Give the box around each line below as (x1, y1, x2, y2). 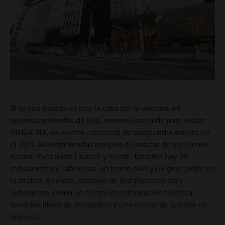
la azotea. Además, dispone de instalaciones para (10, 175, 182, 186)
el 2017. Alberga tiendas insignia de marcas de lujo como (10, 139, 207, 150)
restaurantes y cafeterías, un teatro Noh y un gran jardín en (10, 163, 215, 174)
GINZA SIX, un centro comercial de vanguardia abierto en (10, 127, 210, 138)
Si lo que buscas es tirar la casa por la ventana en (10, 103, 181, 114)
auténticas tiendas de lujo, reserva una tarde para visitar (10, 115, 204, 126)
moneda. (10, 211, 41, 222)
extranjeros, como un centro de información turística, (10, 187, 194, 198)
